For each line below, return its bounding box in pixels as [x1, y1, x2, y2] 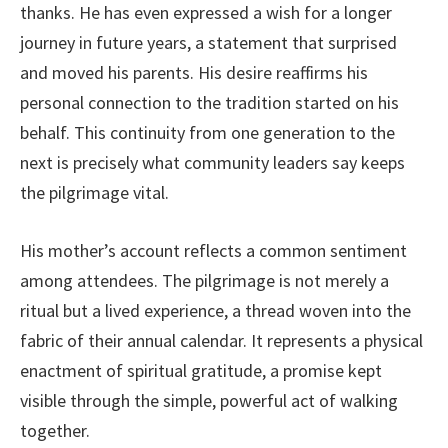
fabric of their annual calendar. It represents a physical [20, 328, 423, 352]
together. [20, 418, 90, 442]
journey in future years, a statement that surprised [20, 30, 397, 54]
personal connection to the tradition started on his [20, 90, 399, 114]
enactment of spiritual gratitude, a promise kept [20, 358, 382, 382]
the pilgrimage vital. [20, 180, 169, 204]
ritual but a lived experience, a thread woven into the [20, 298, 411, 322]
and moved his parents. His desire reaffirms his [20, 60, 368, 84]
